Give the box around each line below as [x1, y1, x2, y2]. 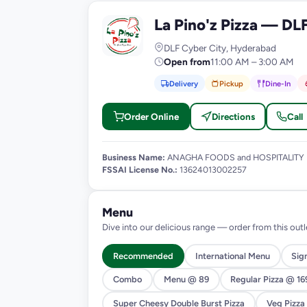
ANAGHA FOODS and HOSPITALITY [165, 151, 304, 162]
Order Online [123, 111, 179, 123]
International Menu [195, 250, 270, 261]
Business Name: [102, 151, 165, 162]
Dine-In [265, 78, 291, 88]
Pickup [219, 78, 244, 88]
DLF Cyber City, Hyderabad [164, 42, 276, 53]
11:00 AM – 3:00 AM [210, 56, 294, 67]
